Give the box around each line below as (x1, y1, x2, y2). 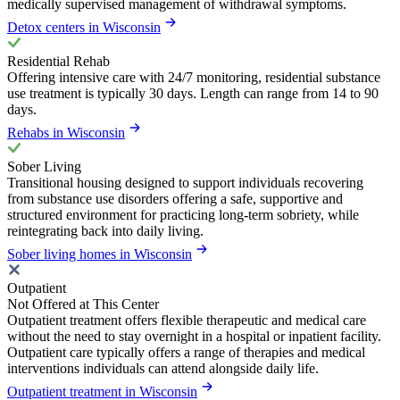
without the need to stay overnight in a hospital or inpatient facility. (7, 328, 381, 344)
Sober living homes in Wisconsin (7, 246, 192, 262)
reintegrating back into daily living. (7, 222, 204, 238)
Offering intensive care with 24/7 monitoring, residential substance (7, 69, 380, 85)
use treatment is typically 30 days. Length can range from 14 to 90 (7, 85, 379, 101)
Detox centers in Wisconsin (7, 19, 161, 35)
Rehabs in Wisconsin (7, 124, 125, 140)
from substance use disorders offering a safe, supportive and (7, 190, 343, 206)
